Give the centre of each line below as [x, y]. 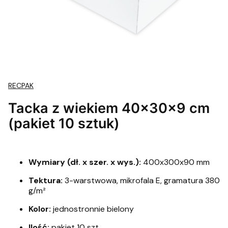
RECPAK [21, 85]
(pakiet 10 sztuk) [64, 123]
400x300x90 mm [175, 162]
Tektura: [46, 180]
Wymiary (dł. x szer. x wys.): [85, 162]
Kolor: [40, 209]
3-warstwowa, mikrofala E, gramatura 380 [141, 180]
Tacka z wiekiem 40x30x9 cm [109, 108]
